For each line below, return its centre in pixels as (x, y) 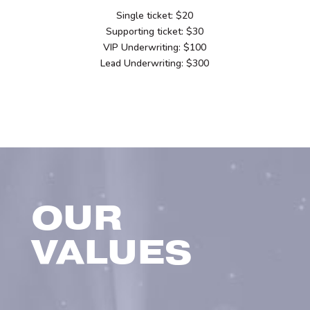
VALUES (111, 254)
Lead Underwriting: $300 (155, 63)
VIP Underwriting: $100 (155, 47)
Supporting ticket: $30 (155, 31)
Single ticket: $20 (155, 15)
